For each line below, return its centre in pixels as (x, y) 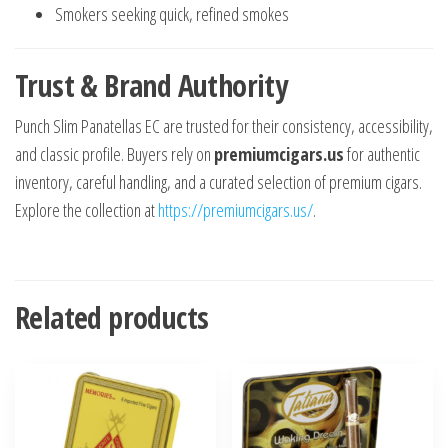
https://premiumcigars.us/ (235, 210)
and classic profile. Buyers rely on (114, 154)
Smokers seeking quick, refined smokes (172, 14)
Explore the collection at (86, 210)
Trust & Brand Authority (151, 86)
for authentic (382, 154)
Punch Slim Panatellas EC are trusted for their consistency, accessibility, (224, 126)
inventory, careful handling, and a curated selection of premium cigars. (218, 182)
